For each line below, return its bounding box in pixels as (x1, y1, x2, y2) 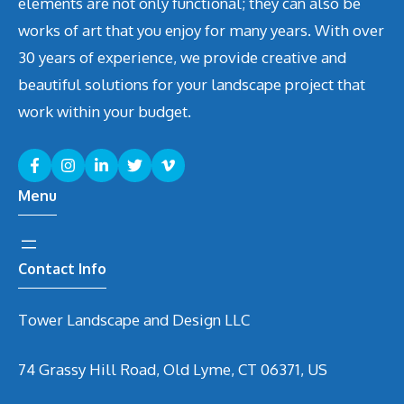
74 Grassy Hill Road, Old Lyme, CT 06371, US (18, 360, 327, 380)
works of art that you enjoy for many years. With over (18, 21, 384, 41)
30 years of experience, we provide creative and (18, 48, 346, 68)
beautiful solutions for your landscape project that (18, 75, 365, 95)
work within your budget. (18, 102, 191, 122)
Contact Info (18, 259, 106, 278)
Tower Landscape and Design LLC (18, 309, 250, 329)
